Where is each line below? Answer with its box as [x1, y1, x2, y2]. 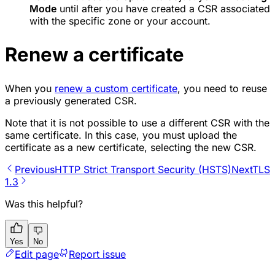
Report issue [69, 248, 126, 261]
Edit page [15, 248, 59, 261]
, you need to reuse [177, 82, 267, 95]
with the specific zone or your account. [29, 15, 211, 28]
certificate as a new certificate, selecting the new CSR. [5, 141, 257, 154]
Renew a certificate [5, 43, 184, 67]
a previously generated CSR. [5, 95, 137, 107]
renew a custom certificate [55, 82, 177, 95]
